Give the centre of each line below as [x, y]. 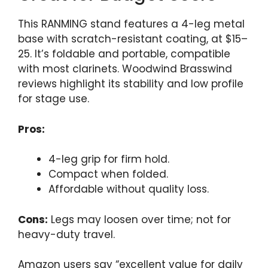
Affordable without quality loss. [129, 189]
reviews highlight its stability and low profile [131, 84]
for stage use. [54, 99]
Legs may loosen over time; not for [139, 219]
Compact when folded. [108, 174]
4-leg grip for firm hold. [109, 159]
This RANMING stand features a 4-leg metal [131, 24]
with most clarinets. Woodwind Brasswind [125, 69]
